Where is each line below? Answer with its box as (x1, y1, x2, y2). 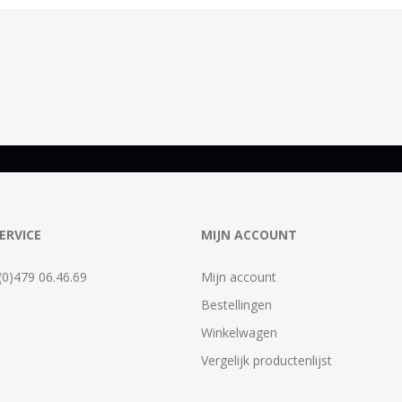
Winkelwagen (201, 323, 277, 341)
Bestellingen (201, 295, 272, 313)
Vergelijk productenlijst (201, 351, 332, 369)
